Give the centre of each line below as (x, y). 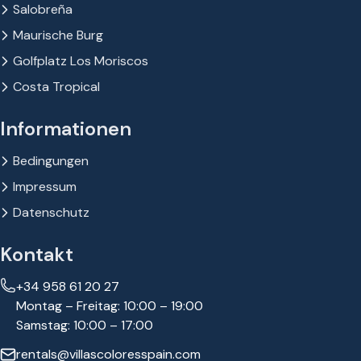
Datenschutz (51, 212)
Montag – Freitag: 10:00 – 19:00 (110, 306)
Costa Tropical (56, 87)
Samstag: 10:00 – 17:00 (85, 325)
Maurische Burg (58, 35)
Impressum (45, 187)
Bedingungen (51, 161)
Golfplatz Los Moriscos (81, 61)
